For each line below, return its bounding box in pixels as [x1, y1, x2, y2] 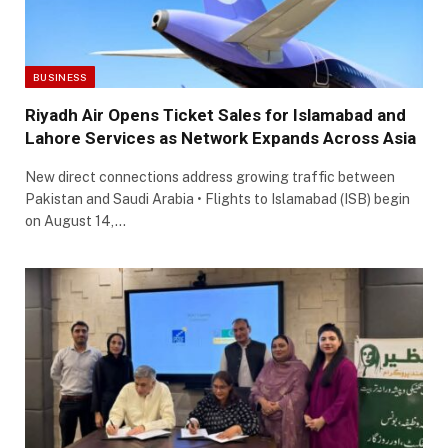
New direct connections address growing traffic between [25, 168, 395, 185]
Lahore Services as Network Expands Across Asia [25, 127, 416, 148]
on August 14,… [25, 212, 126, 229]
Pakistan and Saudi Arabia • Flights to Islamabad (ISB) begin [25, 190, 410, 207]
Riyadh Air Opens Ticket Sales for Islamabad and [25, 104, 406, 125]
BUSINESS [33, 70, 88, 83]
